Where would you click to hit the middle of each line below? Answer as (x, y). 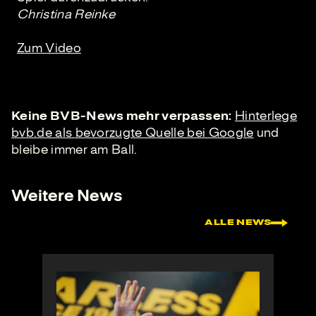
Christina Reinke (66, 14)
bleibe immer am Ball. (74, 150)
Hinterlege (266, 116)
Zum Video (49, 48)
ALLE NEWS (238, 223)
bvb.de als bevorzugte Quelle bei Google (133, 133)
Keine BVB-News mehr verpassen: (122, 116)
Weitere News (67, 196)
